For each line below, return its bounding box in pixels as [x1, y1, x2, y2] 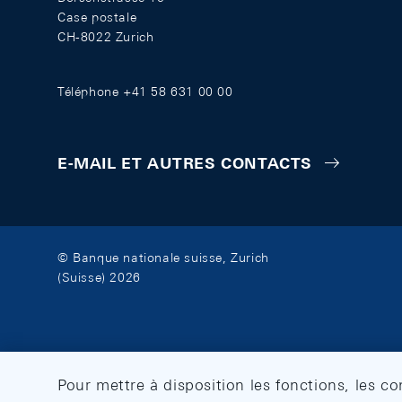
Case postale [57, 10, 137, 24]
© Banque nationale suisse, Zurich [57, 250, 269, 266]
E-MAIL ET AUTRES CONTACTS [57, 154, 312, 173]
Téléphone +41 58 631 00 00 [57, 84, 233, 99]
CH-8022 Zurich [57, 30, 154, 44]
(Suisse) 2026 [57, 270, 141, 285]
